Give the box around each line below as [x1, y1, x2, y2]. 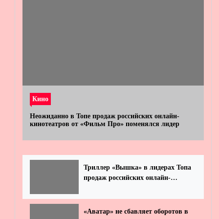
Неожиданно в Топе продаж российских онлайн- [30, 112, 179, 120]
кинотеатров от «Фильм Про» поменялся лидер [30, 120, 179, 128]
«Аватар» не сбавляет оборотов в [84, 208, 188, 215]
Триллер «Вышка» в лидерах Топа [84, 164, 191, 171]
